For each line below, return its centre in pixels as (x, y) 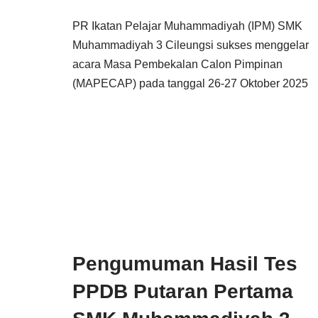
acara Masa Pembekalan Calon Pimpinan (177, 64)
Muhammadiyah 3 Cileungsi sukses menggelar (191, 45)
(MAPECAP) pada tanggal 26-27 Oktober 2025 (190, 83)
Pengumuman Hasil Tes (185, 264)
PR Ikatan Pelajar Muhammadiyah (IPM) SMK (187, 26)
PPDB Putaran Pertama (183, 291)
